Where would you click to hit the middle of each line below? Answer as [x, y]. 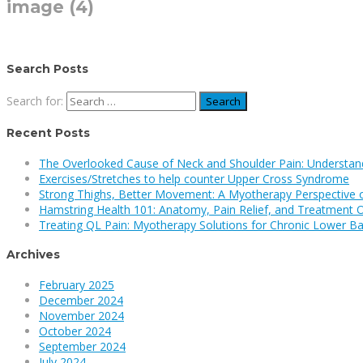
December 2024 [81, 301]
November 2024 [81, 316]
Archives [33, 255]
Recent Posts [48, 133]
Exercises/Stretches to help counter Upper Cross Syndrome [194, 178]
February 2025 [77, 285]
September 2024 [82, 347]
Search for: [35, 100]
